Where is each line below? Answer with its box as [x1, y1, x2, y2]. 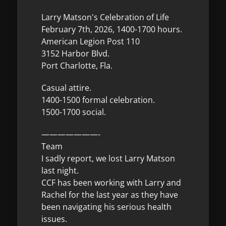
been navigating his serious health [41, 201, 172, 212]
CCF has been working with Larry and [41, 177, 181, 188]
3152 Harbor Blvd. [41, 48, 109, 59]
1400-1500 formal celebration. [41, 94, 155, 105]
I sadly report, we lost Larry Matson [41, 153, 175, 164]
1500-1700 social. [41, 106, 106, 118]
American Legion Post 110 [41, 36, 140, 47]
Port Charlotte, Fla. [41, 60, 112, 71]
